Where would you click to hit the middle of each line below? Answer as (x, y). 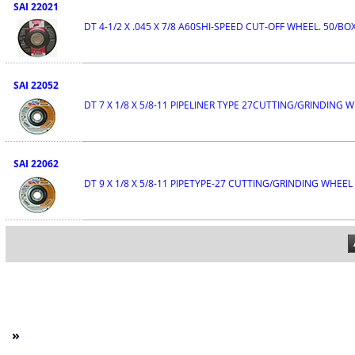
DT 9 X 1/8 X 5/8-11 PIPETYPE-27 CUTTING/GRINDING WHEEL (218, 183)
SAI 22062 (36, 164)
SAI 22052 (36, 85)
